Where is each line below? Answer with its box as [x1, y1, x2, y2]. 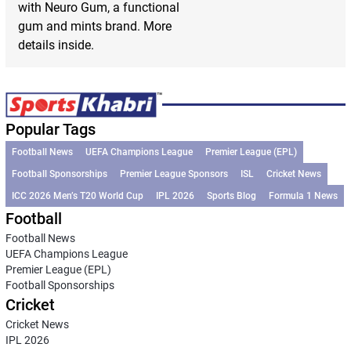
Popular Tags [5, 119, 96, 139]
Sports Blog [206, 190, 256, 201]
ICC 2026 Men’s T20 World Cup [11, 190, 143, 201]
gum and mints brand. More [17, 19, 172, 34]
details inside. [17, 38, 94, 52]
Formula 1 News [268, 190, 338, 201]
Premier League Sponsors [119, 168, 228, 179]
